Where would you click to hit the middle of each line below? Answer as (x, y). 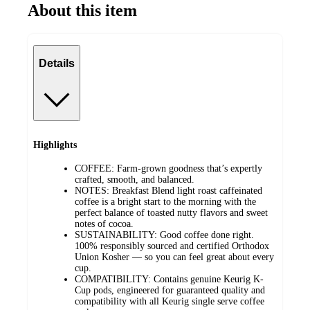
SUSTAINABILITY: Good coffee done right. (164, 235)
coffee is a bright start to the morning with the (165, 202)
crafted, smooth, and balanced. (135, 180)
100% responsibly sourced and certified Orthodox (172, 246)
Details (57, 64)
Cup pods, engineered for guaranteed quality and (170, 291)
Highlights (55, 145)
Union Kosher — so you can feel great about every (174, 257)
